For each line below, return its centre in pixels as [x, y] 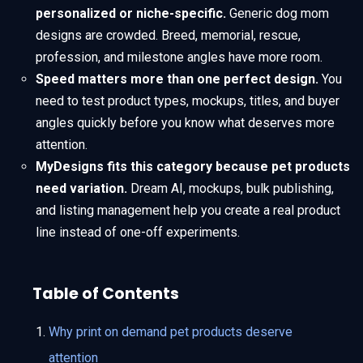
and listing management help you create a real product [188, 210]
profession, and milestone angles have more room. [179, 57]
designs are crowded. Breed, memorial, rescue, [168, 35]
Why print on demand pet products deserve [171, 331]
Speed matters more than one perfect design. [177, 79]
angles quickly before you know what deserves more [185, 122]
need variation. [81, 188]
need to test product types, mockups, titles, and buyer [188, 100]
